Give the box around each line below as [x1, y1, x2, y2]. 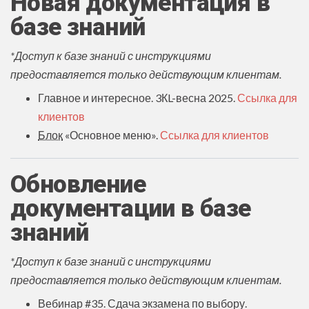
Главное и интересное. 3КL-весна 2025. [38, 90, 237, 104]
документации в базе [10, 194, 251, 223]
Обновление [10, 170, 146, 199]
